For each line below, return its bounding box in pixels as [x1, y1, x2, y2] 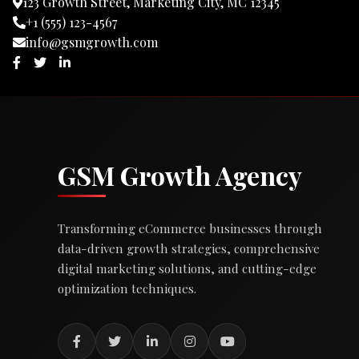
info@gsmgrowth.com [26, 33, 158, 50]
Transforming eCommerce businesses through [58, 220, 322, 236]
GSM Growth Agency [58, 157, 302, 192]
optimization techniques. [58, 280, 196, 296]
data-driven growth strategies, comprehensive [58, 240, 320, 256]
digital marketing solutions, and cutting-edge [58, 260, 317, 276]
